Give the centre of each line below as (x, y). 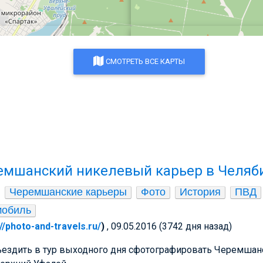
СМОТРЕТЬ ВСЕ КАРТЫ (144, 61)
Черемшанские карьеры (68, 192)
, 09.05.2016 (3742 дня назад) (169, 226)
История (200, 192)
